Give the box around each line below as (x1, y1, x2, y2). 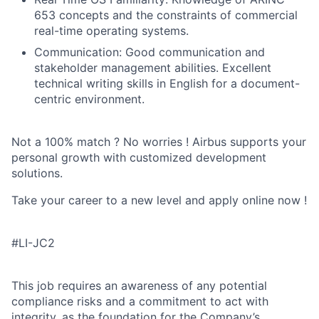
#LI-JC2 (11, 236, 55, 250)
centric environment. (34, 92, 145, 106)
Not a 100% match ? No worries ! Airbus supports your (11, 135, 306, 149)
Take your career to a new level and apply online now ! (11, 193, 307, 207)
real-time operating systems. (34, 23, 189, 38)
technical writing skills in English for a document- (34, 76, 300, 90)
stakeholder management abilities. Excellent (34, 61, 271, 75)
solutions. (11, 166, 63, 180)
